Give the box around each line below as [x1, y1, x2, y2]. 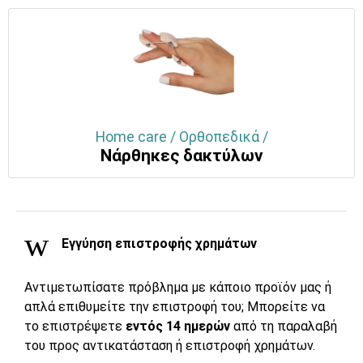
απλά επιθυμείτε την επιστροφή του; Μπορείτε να [24, 298, 325, 314]
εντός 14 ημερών [126, 318, 233, 334]
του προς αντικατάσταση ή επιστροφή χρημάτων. [24, 337, 315, 353]
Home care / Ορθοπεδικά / [95, 128, 268, 145]
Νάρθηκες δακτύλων [100, 145, 263, 165]
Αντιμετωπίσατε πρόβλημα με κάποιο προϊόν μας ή [24, 279, 331, 295]
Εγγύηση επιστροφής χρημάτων [58, 235, 257, 251]
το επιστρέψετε [24, 318, 126, 334]
